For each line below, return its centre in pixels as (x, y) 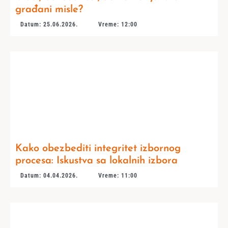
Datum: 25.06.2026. (49, 24)
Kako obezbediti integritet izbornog (98, 148)
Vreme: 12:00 (118, 24)
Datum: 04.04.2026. (49, 175)
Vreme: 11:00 (118, 175)
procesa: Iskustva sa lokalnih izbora (96, 161)
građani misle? (49, 9)
